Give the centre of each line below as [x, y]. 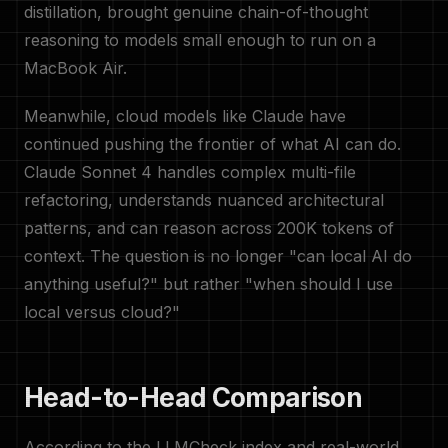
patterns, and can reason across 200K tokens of [209, 228]
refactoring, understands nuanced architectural [204, 200]
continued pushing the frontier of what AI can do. [212, 144]
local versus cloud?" [102, 312]
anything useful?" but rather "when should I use [208, 284]
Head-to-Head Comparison [193, 397]
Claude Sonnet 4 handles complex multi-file [190, 172]
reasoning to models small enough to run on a [200, 40]
